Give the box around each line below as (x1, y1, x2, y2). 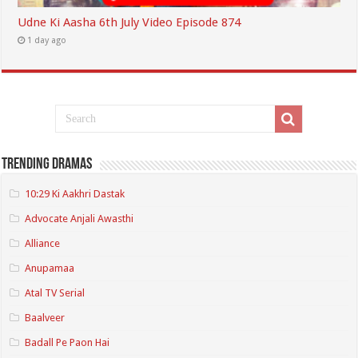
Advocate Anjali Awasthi (25, 213, 134, 225)
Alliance (25, 237, 61, 250)
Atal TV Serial (25, 287, 86, 300)
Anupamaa (25, 262, 75, 275)
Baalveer (25, 312, 66, 324)
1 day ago (27, 35, 67, 46)
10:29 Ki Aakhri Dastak (25, 188, 125, 201)
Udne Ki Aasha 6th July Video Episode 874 (18, 15, 241, 30)
